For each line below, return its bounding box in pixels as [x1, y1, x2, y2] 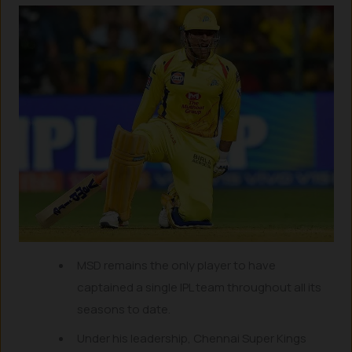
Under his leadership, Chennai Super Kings [77, 330, 307, 347]
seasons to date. [77, 301, 171, 318]
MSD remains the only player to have [77, 257, 277, 274]
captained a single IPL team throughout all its [77, 279, 322, 296]
